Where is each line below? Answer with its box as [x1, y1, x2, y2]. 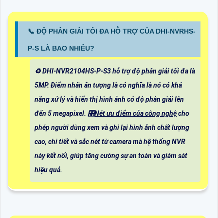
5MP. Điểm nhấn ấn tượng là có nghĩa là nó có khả [35, 81, 182, 90]
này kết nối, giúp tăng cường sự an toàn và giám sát [35, 152, 187, 160]
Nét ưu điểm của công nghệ [94, 109, 177, 118]
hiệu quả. [35, 166, 62, 174]
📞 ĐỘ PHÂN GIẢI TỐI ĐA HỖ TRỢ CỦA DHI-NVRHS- [28, 27, 196, 36]
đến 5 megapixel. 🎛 [35, 109, 94, 118]
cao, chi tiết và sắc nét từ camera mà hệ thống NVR [35, 138, 185, 146]
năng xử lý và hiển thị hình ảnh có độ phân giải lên [35, 95, 184, 104]
